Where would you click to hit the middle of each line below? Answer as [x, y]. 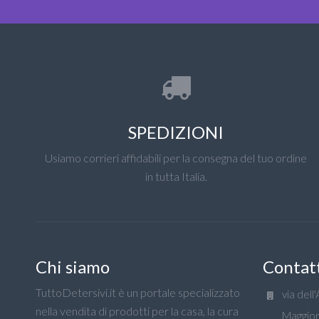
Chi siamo [73, 267]
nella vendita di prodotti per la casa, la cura [137, 311]
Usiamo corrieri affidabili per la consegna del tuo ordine [176, 158]
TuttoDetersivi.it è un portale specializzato [138, 292]
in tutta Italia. [176, 176]
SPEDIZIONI [176, 132]
